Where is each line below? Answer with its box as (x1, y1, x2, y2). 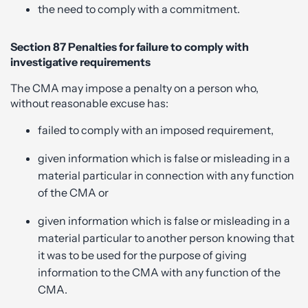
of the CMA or (38, 185, 109, 199)
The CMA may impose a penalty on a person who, (10, 80, 258, 95)
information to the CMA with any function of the (38, 265, 280, 279)
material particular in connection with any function (38, 168, 294, 182)
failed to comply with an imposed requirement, (38, 122, 274, 137)
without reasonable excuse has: (10, 96, 168, 110)
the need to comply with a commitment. (38, 1, 240, 16)
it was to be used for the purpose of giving (38, 247, 247, 262)
